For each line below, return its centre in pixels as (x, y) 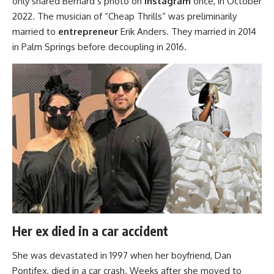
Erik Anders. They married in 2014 (188, 32)
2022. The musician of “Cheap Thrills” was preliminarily (124, 17)
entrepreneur (88, 32)
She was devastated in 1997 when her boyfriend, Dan (122, 255)
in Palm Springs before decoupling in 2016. (99, 47)
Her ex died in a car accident (90, 231)
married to (35, 32)
